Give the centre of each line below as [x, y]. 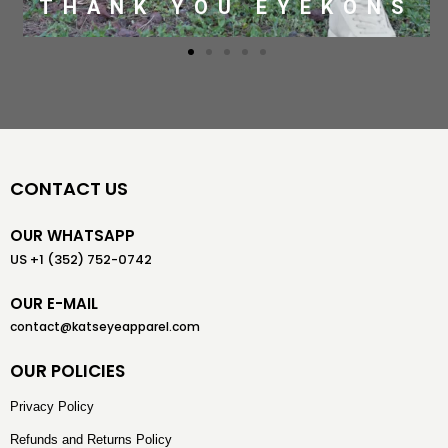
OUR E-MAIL [54, 303]
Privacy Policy [52, 406]
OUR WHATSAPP [72, 235]
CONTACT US [69, 188]
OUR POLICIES [67, 371]
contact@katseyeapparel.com [105, 326]
